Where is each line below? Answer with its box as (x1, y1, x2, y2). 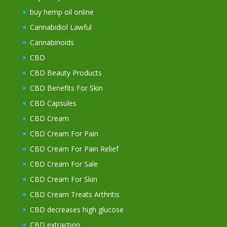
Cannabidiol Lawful (29, 22, 92, 32)
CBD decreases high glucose (29, 205, 124, 215)
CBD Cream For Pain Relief (29, 144, 119, 154)
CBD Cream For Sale (29, 159, 98, 169)
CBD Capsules (29, 98, 77, 108)
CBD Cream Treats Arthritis (29, 190, 120, 200)
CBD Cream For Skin (29, 174, 97, 184)
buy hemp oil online (29, 7, 94, 17)
